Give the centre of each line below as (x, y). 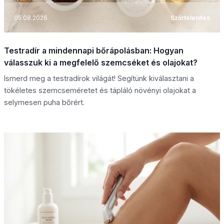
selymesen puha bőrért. (44, 102)
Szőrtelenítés (190, 17)
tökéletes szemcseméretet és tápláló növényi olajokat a (100, 90)
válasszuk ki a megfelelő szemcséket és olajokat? (101, 63)
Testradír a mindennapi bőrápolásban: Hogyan (94, 51)
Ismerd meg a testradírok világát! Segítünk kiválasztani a (99, 78)
